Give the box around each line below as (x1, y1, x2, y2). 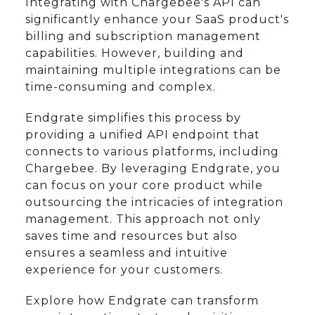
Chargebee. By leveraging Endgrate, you (25, 162, 281, 176)
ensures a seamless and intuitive (25, 246, 228, 260)
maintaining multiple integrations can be (25, 63, 281, 77)
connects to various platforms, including (25, 145, 279, 159)
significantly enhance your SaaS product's (25, 13, 289, 27)
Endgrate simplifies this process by (25, 111, 241, 125)
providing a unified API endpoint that (25, 128, 260, 142)
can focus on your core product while (25, 179, 263, 193)
